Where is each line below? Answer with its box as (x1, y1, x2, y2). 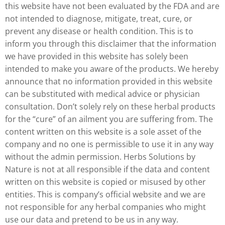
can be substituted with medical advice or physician (5, 88, 200, 99)
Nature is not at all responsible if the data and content (5, 163, 210, 175)
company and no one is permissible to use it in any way (5, 138, 213, 150)
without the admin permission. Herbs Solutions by (5, 151, 195, 162)
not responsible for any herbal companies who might (5, 201, 206, 212)
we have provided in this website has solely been (5, 50, 188, 62)
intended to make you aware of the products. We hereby (5, 63, 218, 74)
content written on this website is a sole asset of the (5, 126, 201, 137)
